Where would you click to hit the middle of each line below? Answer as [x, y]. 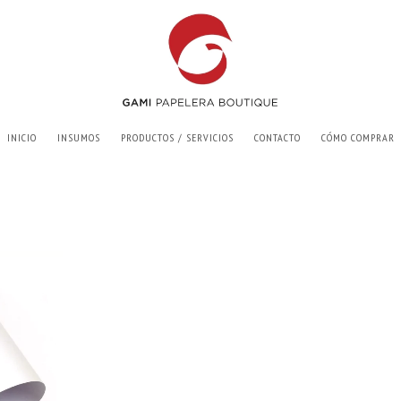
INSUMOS [78, 137]
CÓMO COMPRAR [358, 137]
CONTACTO [277, 137]
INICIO [21, 137]
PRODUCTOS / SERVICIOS [177, 137]
